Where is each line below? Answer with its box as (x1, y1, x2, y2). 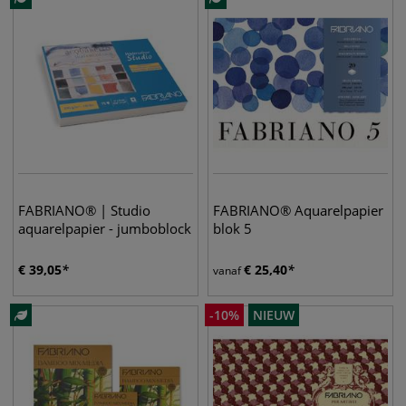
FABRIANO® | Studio (18, 201, 150, 219)
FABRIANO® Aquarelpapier (213, 201, 383, 219)
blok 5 (213, 219, 252, 237)
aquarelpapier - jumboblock (18, 219, 191, 237)
